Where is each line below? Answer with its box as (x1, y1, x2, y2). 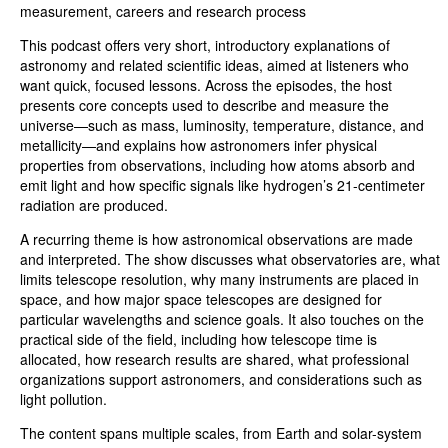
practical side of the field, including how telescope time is (20, 329, 377, 350)
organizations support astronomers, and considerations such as (20, 369, 422, 390)
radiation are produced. (20, 195, 168, 216)
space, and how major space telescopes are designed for (20, 289, 382, 310)
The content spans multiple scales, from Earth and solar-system (20, 423, 422, 444)
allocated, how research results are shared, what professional (20, 349, 409, 370)
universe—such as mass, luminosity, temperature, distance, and (20, 115, 424, 136)
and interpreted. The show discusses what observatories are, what (20, 249, 440, 270)
